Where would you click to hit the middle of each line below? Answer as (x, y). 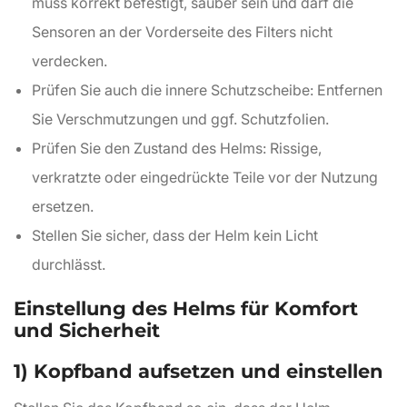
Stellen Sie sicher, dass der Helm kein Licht (175, 235)
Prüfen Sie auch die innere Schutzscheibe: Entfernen (207, 90)
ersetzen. (63, 206)
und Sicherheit (87, 330)
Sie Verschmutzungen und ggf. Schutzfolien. (180, 119)
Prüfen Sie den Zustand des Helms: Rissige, (177, 148)
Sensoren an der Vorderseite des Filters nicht (182, 32)
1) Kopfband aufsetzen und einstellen (199, 371)
